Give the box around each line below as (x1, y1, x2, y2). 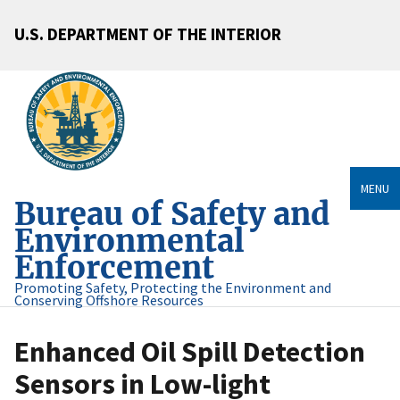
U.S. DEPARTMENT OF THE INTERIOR (14, 22, 281, 45)
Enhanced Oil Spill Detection (14, 334, 365, 371)
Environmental (14, 221, 245, 261)
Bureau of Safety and (14, 195, 329, 234)
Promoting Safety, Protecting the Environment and (14, 279, 331, 297)
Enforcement (14, 248, 214, 287)
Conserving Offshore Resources (14, 291, 204, 310)
